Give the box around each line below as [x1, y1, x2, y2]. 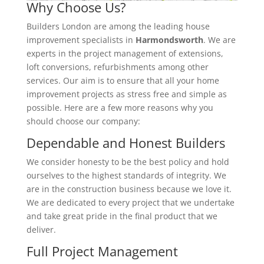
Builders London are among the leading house [26, 20, 210, 32]
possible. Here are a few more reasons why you [26, 101, 213, 113]
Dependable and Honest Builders [26, 133, 225, 151]
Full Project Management [26, 242, 178, 260]
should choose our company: [26, 115, 140, 127]
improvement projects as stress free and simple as [26, 88, 227, 100]
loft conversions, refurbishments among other [26, 61, 209, 72]
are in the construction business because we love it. [26, 183, 232, 194]
